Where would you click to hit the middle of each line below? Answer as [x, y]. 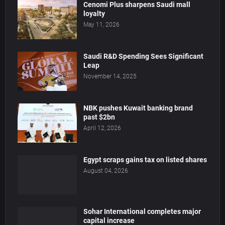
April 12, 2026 [102, 128]
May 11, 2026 [101, 25]
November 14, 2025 [110, 77]
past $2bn [99, 117]
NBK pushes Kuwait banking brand [138, 108]
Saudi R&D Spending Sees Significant [143, 57]
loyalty [94, 14]
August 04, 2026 [106, 171]
